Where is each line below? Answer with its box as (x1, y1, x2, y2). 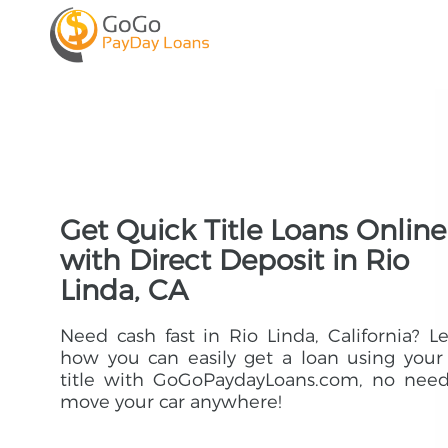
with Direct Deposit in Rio (60, 243, 409, 277)
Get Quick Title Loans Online (60, 213, 446, 247)
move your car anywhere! (60, 391, 282, 413)
